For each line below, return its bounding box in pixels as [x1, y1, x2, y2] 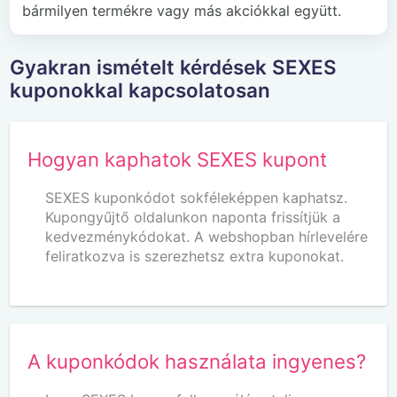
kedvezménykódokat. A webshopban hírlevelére [45, 227, 369, 245]
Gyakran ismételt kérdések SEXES [10, 54, 338, 79]
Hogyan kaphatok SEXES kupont [27, 146, 328, 171]
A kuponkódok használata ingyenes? [27, 348, 367, 373]
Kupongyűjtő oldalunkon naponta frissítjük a [45, 207, 341, 226]
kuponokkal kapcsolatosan [10, 77, 271, 102]
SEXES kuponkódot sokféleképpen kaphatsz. [45, 188, 348, 206]
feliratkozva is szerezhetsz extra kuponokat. [45, 246, 345, 265]
